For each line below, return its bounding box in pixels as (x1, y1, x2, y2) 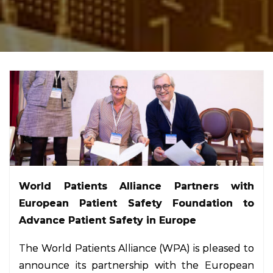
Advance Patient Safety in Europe (19, 214, 196, 226)
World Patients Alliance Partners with (19, 180, 254, 192)
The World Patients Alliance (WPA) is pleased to (19, 243, 254, 254)
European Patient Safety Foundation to (19, 197, 254, 209)
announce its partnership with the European (19, 260, 254, 271)
